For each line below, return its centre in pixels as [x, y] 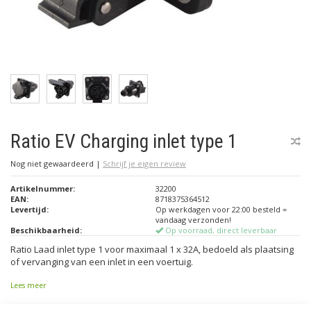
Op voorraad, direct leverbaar [220, 230]
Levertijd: [30, 209]
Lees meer [28, 285]
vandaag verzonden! [193, 220]
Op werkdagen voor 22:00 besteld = [221, 209]
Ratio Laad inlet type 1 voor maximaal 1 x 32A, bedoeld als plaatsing [152, 249]
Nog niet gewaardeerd [53, 163]
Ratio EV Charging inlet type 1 [124, 141]
